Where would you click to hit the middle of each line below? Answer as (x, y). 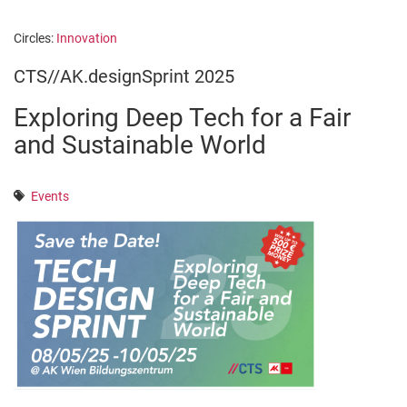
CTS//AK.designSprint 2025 (124, 76)
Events (50, 196)
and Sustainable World (140, 145)
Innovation (87, 38)
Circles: (35, 38)
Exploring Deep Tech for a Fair (182, 118)
